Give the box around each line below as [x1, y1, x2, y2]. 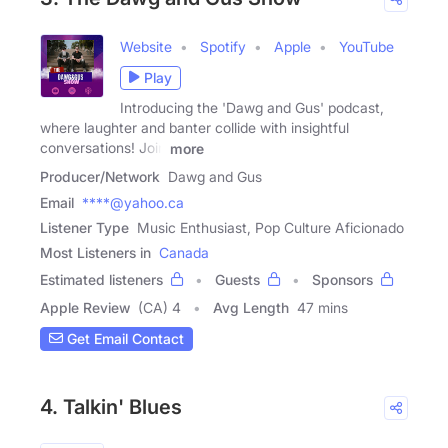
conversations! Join [40, 138, 166, 156]
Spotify [200, 37, 246, 55]
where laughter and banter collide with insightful [40, 118, 349, 136]
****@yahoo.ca [82, 193, 184, 211]
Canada [159, 243, 209, 261]
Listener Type [40, 218, 129, 236]
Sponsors [312, 270, 373, 288]
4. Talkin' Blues [40, 394, 182, 419]
